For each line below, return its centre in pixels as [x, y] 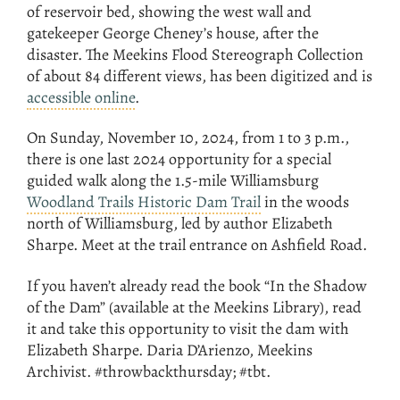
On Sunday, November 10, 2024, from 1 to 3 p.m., [188, 138]
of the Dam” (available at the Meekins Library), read [194, 307]
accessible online [81, 97]
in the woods [305, 202]
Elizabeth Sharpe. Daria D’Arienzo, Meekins [170, 350]
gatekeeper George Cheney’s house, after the [173, 33]
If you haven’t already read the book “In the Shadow [197, 286]
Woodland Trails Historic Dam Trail [144, 202]
